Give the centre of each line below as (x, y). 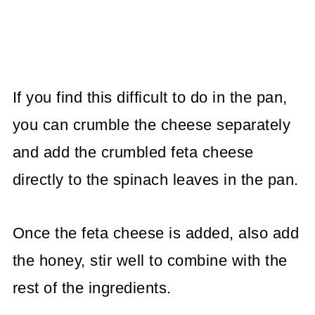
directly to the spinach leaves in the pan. (155, 179)
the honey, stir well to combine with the (150, 260)
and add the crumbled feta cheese (133, 152)
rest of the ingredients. (92, 288)
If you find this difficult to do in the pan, (150, 97)
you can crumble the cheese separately (152, 124)
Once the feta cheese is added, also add (156, 233)
